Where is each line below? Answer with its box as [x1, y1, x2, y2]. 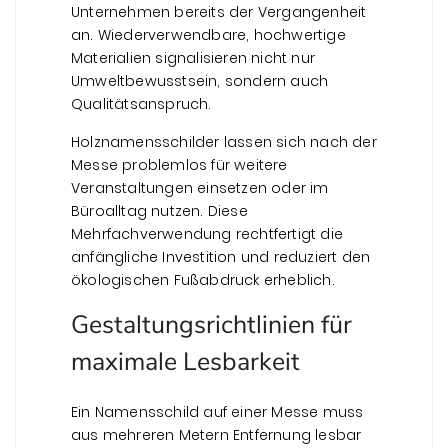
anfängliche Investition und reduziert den [71, 246, 371, 267]
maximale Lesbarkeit [71, 344, 300, 379]
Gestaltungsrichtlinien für [71, 307, 352, 342]
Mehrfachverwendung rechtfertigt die [71, 223, 343, 244]
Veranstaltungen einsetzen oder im [71, 177, 329, 198]
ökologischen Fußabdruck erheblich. [71, 269, 335, 290]
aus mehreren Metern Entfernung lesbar [71, 424, 362, 445]
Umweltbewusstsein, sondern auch [71, 70, 329, 91]
